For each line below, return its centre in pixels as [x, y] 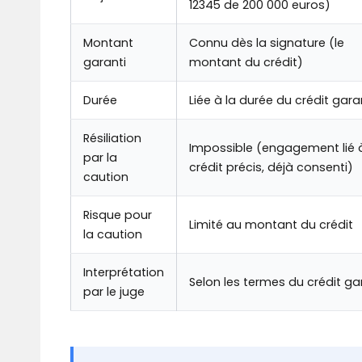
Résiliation [112, 139]
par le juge [114, 292]
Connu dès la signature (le [267, 43]
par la [100, 158]
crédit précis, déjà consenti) [271, 168]
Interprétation [124, 273]
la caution [113, 235]
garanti [105, 63]
